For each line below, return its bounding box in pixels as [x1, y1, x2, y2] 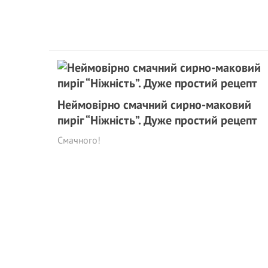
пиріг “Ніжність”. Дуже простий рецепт [57, 112, 257, 128]
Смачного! [57, 134, 100, 146]
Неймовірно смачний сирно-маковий [57, 97, 251, 112]
